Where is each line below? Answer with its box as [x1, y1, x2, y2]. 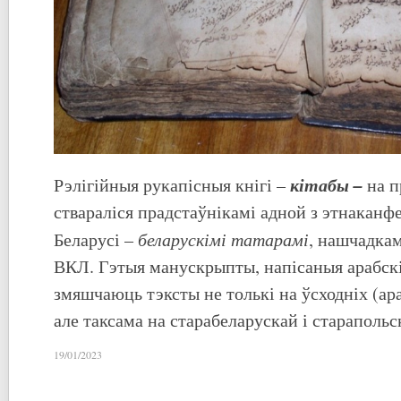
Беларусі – [54, 227, 138, 252]
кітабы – [290, 172, 363, 199]
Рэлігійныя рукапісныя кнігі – [54, 173, 286, 198]
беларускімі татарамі [138, 226, 309, 252]
